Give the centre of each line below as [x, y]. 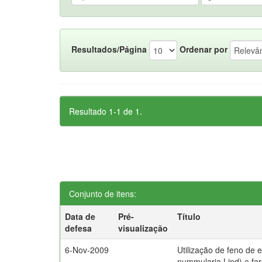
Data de [80, 216]
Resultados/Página [109, 49]
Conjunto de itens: [103, 194]
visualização [143, 228]
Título [189, 216]
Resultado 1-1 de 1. [106, 111]
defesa [79, 228]
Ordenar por [204, 49]
